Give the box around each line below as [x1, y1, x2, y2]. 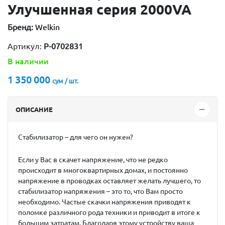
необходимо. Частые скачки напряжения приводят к [18, 198, 191, 206]
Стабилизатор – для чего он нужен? [18, 133, 133, 141]
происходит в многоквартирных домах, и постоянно [18, 166, 188, 174]
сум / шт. [52, 77, 78, 85]
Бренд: [8, 23, 33, 32]
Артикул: [8, 42, 44, 51]
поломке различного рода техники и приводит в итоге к [18, 208, 200, 216]
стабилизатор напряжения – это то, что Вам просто [18, 187, 183, 195]
